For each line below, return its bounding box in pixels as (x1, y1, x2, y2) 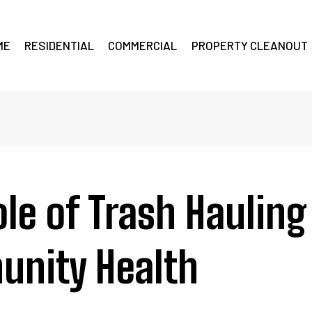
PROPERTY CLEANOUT (191, 38, 308, 52)
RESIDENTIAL (24, 38, 94, 52)
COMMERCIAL (108, 38, 178, 52)
